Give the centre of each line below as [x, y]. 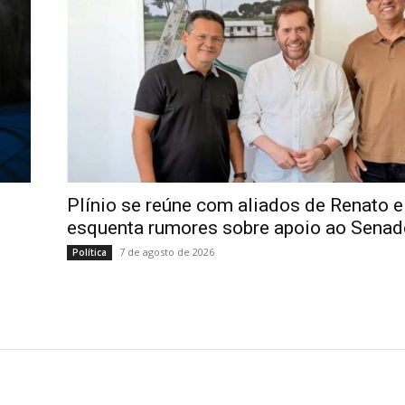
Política [89, 253]
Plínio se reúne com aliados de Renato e [235, 206]
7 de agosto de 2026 [167, 252]
